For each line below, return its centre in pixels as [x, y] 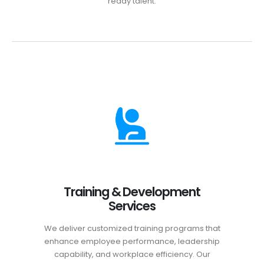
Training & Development [132, 192]
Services [132, 206]
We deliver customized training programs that [132, 228]
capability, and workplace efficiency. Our [132, 254]
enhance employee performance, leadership [132, 241]
